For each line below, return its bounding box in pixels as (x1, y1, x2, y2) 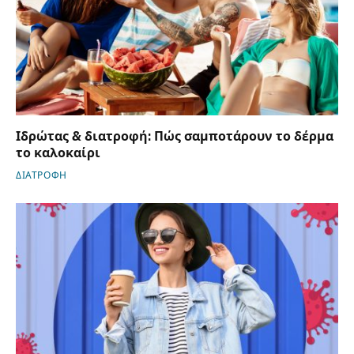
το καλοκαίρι (16, 145, 100, 161)
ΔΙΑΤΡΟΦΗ (16, 170, 67, 182)
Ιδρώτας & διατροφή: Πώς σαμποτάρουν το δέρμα (16, 129, 333, 145)
